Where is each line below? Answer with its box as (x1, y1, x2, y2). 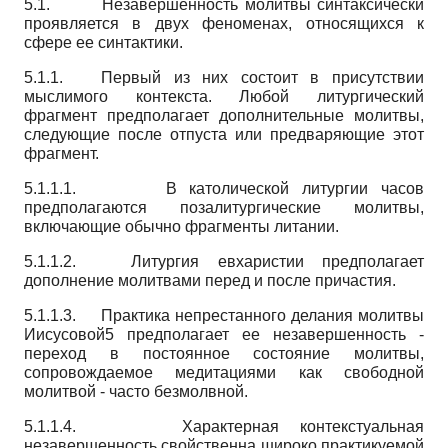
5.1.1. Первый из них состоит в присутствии (24, 68, 424, 86)
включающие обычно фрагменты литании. (24, 217, 339, 235)
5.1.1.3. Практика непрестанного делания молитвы (24, 306, 424, 324)
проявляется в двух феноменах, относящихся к (24, 14, 424, 32)
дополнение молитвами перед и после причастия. (24, 271, 396, 289)
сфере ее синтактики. (24, 33, 183, 51)
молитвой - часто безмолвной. (24, 382, 248, 400)
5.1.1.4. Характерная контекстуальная (24, 417, 424, 435)
